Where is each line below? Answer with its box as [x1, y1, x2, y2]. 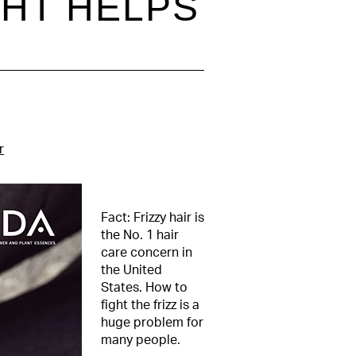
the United [101, 264, 162, 277]
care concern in [101, 246, 192, 259]
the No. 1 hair [101, 229, 179, 242]
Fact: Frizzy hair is [101, 211, 204, 224]
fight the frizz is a [101, 299, 199, 311]
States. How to [101, 281, 188, 294]
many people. [101, 334, 180, 346]
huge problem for [101, 316, 203, 329]
